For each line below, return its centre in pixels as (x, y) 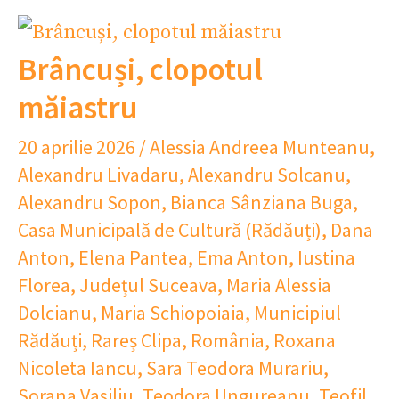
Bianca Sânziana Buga (261, 202)
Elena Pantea (133, 257)
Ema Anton (243, 257)
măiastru (78, 107)
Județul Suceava (148, 285)
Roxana (305, 340)
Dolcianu (55, 312)
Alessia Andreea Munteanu (260, 147)
